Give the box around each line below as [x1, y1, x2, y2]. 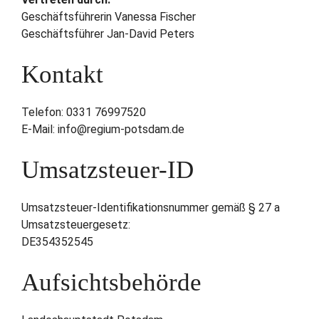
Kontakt [21, 61, 103, 89]
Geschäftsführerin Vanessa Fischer [21, 10, 196, 24]
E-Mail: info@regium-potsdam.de [21, 122, 184, 137]
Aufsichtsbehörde [21, 268, 202, 297]
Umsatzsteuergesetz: [21, 218, 130, 232]
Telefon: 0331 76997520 [21, 105, 146, 120]
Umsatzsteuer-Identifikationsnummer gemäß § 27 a [21, 201, 280, 215]
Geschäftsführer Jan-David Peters [21, 27, 194, 41]
